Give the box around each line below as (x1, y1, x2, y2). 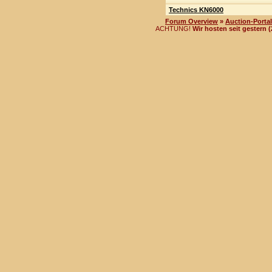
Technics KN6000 (169, 6, 223, 13)
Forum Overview (165, 18, 218, 25)
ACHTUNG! (155, 25, 192, 32)
